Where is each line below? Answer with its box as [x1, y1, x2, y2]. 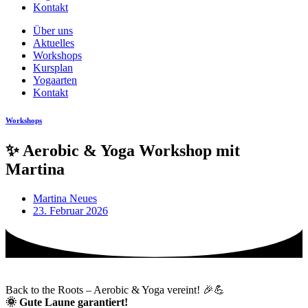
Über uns [33, 25, 73, 36]
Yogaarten [33, 74, 77, 86]
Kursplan [33, 62, 73, 74]
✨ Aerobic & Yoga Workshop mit [5, 141, 240, 159]
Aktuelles [33, 37, 74, 49]
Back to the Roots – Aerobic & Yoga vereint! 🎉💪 [5, 284, 225, 296]
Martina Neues [33, 192, 97, 204]
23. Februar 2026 [33, 204, 108, 217]
